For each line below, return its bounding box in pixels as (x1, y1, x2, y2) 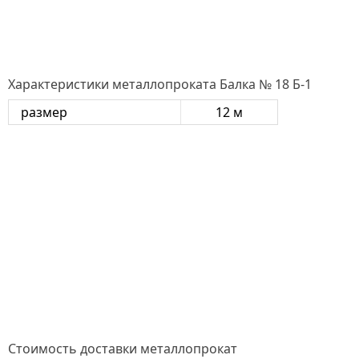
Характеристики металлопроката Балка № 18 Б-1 (8, 75, 312, 93)
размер (21, 103, 67, 121)
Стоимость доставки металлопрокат (8, 339, 237, 357)
